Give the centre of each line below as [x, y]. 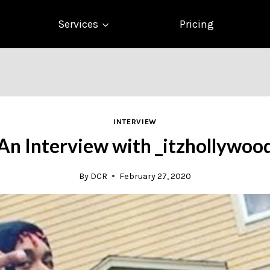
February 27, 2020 [155, 176]
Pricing [197, 24]
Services [78, 24]
